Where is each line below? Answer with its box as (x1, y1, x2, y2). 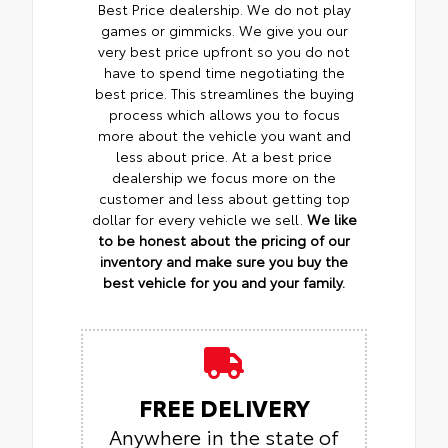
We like (306, 208, 357, 229)
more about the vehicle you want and (97, 124, 351, 145)
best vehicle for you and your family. (103, 271, 345, 292)
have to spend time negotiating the (103, 61, 345, 82)
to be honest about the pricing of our (98, 229, 350, 250)
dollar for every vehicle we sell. (91, 208, 307, 229)
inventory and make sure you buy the (100, 250, 348, 271)
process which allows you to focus (108, 103, 340, 124)
